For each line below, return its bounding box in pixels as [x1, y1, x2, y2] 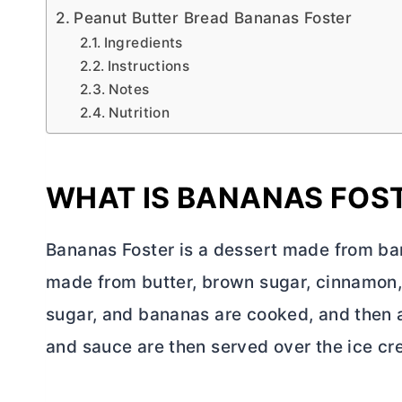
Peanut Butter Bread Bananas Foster [74, 7, 353, 27]
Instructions [107, 57, 190, 74]
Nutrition [108, 103, 170, 121]
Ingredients [103, 33, 183, 51]
